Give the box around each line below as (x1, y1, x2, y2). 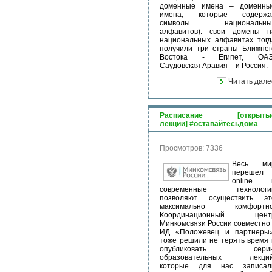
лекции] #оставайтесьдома (160, 120, 258, 128)
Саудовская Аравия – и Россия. (160, 61, 268, 70)
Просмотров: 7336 (160, 144, 223, 152)
